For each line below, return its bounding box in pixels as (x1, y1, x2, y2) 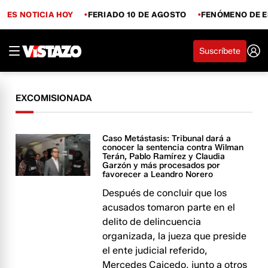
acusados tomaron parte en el (102, 202, 236, 213)
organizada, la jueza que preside (102, 230, 247, 242)
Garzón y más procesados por (102, 160, 221, 170)
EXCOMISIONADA (16, 93, 93, 103)
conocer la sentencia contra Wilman (102, 142, 244, 153)
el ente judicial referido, (102, 245, 208, 256)
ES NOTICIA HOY (7, 9, 74, 19)
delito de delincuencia (102, 216, 202, 227)
